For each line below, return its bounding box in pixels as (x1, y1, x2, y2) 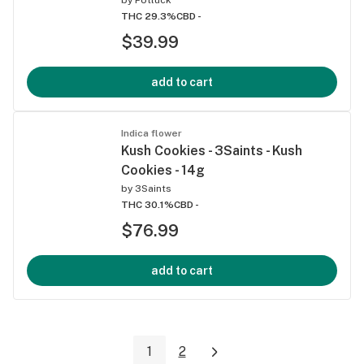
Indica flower (121, 127, 182, 139)
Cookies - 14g (121, 162, 205, 178)
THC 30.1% (121, 198, 174, 210)
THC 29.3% (121, 10, 176, 22)
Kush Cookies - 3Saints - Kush (121, 142, 302, 158)
